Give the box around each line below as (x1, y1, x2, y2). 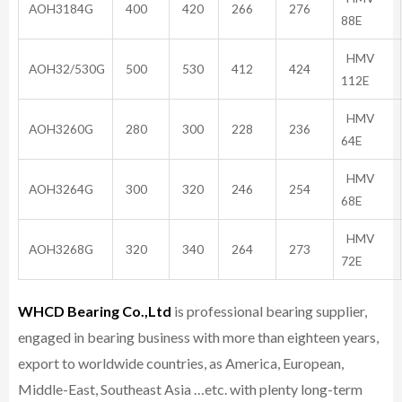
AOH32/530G (26, 60, 105, 76)
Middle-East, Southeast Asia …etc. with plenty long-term (18, 380, 363, 398)
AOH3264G (26, 180, 93, 197)
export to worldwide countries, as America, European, (18, 354, 344, 372)
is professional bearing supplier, (171, 302, 367, 320)
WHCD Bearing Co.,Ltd (18, 302, 171, 320)
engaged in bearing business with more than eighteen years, (18, 328, 379, 346)
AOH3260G (26, 120, 93, 136)
